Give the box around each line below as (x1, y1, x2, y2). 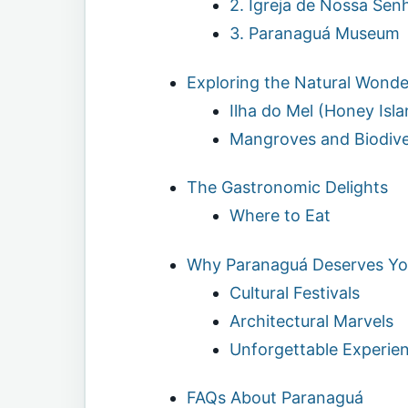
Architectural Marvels (229, 311, 393, 331)
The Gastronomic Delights (186, 178, 388, 198)
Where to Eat (229, 206, 331, 226)
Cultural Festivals (229, 282, 360, 302)
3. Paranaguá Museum (229, 24, 400, 44)
